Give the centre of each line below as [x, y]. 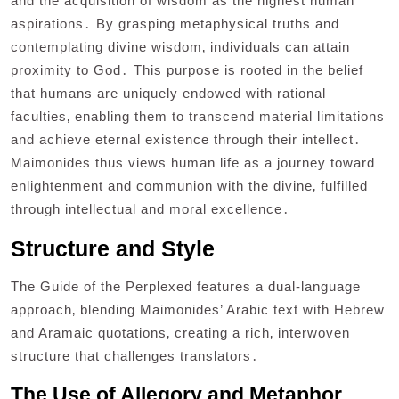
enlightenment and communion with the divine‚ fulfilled [189, 185]
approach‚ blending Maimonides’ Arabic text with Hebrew [198, 309]
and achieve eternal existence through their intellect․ [186, 139]
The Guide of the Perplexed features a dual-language [186, 286]
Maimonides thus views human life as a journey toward [193, 162]
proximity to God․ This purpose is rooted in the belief [187, 69]
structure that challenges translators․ [135, 355]
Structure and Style [113, 248]
